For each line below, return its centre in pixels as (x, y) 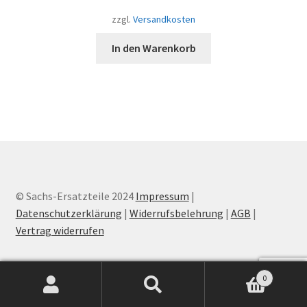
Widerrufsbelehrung (176, 213)
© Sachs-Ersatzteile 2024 (75, 196)
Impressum (162, 196)
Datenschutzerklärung (69, 213)
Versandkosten (164, 19)
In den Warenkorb (153, 48)
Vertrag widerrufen (60, 230)
